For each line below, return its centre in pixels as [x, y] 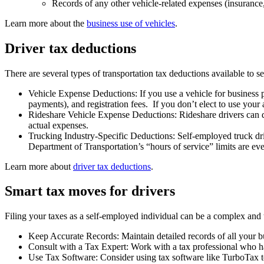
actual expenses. [60, 125]
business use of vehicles [131, 23]
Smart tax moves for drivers [90, 191]
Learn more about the [46, 23]
